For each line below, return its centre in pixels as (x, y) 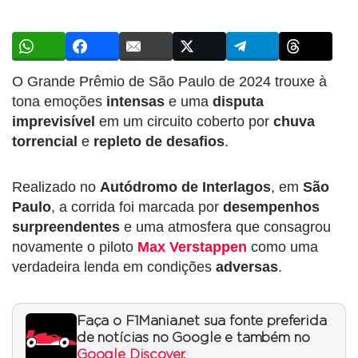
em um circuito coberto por (184, 121)
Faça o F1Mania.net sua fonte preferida (202, 321)
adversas (247, 267)
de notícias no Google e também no (193, 338)
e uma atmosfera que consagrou (225, 227)
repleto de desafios (159, 141)
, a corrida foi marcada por (137, 207)
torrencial (45, 141)
